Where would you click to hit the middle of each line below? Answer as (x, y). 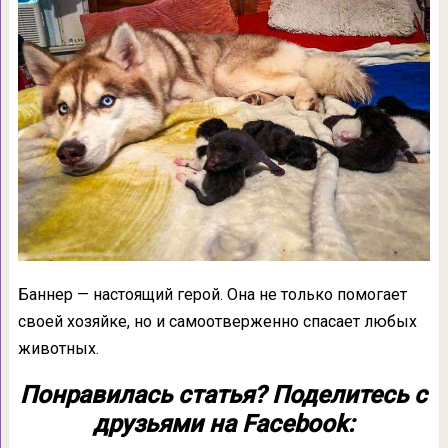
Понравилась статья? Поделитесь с (224, 394)
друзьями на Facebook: (224, 423)
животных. (58, 348)
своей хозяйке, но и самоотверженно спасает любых (217, 321)
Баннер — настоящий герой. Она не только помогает (212, 294)
